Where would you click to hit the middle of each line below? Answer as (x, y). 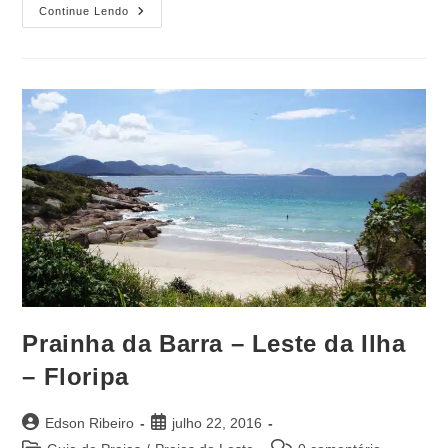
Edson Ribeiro (90, 423)
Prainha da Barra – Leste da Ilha (214, 344)
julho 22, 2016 (217, 423)
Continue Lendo (84, 11)
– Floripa (75, 377)
